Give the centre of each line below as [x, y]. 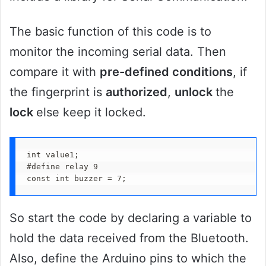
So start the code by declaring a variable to [131, 218]
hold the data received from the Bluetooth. [129, 238]
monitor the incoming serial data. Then [118, 52]
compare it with [55, 72]
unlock [195, 92]
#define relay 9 [62, 166]
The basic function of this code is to [110, 32]
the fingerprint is [58, 92]
